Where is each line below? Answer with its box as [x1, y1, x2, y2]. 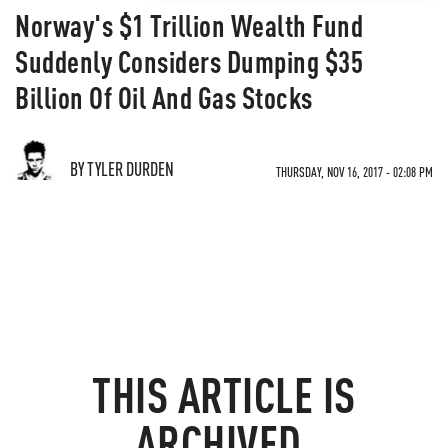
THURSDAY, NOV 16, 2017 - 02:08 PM [276, 163, 433, 180]
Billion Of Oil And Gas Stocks [15, 78, 313, 116]
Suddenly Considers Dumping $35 [15, 42, 363, 80]
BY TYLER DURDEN [70, 157, 174, 180]
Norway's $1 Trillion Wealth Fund [15, 6, 363, 44]
